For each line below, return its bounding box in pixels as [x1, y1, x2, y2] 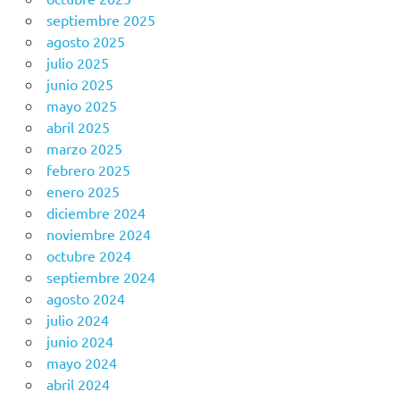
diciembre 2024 [46, 204, 146, 222]
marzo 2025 [46, 139, 122, 158]
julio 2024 [46, 311, 109, 329]
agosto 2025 [46, 32, 125, 51]
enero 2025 [46, 182, 120, 201]
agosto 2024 [46, 289, 125, 308]
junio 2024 [46, 332, 113, 351]
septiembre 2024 [46, 268, 155, 287]
